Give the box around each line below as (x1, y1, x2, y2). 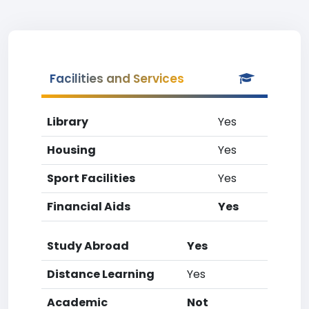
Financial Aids (47, 199, 130, 215)
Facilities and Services (50, 70, 184, 87)
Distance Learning (47, 266, 154, 282)
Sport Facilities (47, 170, 135, 186)
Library (47, 114, 88, 130)
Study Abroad (47, 238, 129, 254)
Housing (47, 142, 96, 158)
